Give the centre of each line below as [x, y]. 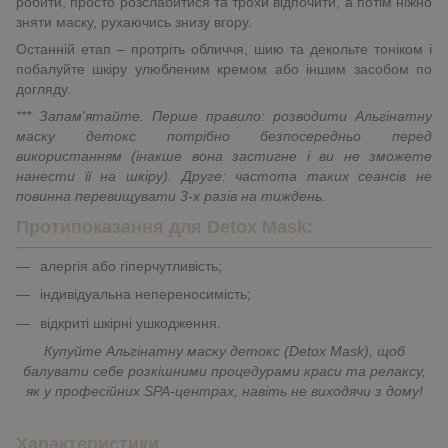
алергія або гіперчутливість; [131, 265]
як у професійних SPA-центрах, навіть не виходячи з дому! [224, 390]
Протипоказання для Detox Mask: [164, 227]
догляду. [43, 89]
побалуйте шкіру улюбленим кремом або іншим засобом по [224, 69]
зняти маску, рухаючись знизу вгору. [136, 22]
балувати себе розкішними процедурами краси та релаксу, [224, 370]
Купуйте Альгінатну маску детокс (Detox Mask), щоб [224, 350]
